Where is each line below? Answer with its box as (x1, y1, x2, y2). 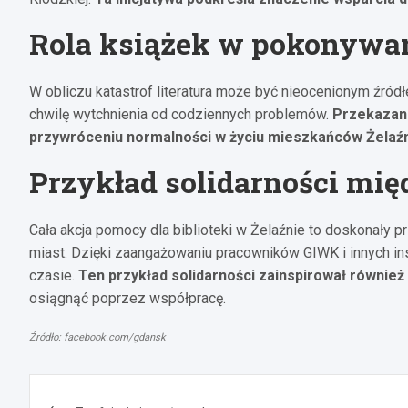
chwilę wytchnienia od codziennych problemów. (29, 105, 332, 123)
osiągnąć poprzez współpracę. (29, 289, 226, 307)
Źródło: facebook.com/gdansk (29, 331, 166, 343)
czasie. (29, 266, 78, 284)
